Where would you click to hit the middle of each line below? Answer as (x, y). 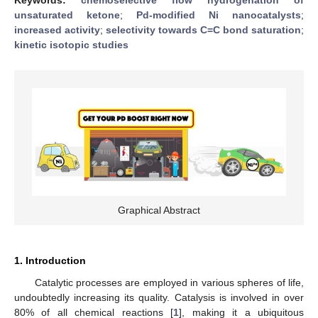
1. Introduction (50, 261)
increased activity (57, 29)
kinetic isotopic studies (71, 44)
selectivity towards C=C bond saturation (203, 29)
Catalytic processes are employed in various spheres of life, (169, 283)
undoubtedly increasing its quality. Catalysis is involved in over (159, 298)
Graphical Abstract (159, 210)
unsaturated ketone (67, 15)
